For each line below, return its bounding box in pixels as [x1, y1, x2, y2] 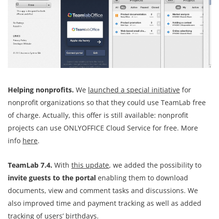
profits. [49, 85, 76, 94]
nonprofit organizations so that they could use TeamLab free [8, 97, 206, 107]
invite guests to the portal [8, 173, 96, 182]
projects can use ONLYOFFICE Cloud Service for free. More [8, 123, 198, 132]
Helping [8, 85, 36, 94]
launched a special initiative [88, 85, 180, 94]
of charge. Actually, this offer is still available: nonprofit [8, 110, 188, 120]
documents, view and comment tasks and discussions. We [8, 185, 198, 195]
